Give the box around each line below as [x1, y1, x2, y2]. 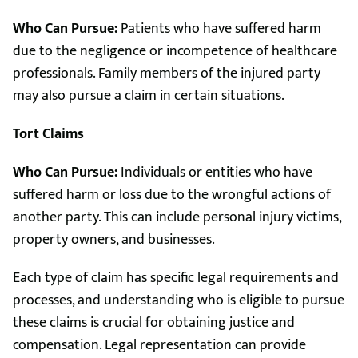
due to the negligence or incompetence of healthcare [13, 39, 337, 63]
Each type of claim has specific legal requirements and [13, 266, 339, 290]
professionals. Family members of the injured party [13, 62, 320, 86]
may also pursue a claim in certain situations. [13, 84, 284, 108]
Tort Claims [13, 122, 84, 146]
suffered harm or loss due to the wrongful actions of [13, 183, 331, 207]
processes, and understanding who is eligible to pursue [13, 288, 344, 312]
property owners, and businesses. [13, 228, 215, 252]
